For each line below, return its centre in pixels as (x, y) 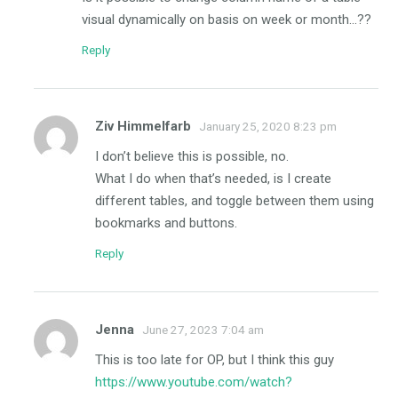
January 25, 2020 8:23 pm (268, 127)
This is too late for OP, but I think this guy (215, 360)
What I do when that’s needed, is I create (213, 179)
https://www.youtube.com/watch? (194, 382)
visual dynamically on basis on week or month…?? (227, 20)
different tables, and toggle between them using (235, 201)
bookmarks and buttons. (166, 223)
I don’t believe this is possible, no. (192, 157)
